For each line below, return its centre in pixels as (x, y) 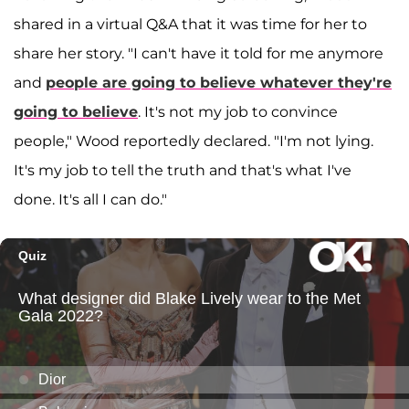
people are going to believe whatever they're (219, 83)
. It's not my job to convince (238, 112)
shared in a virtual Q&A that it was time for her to (190, 25)
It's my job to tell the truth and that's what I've (183, 171)
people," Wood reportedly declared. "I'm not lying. (194, 142)
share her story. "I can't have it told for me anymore (199, 54)
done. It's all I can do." (90, 200)
